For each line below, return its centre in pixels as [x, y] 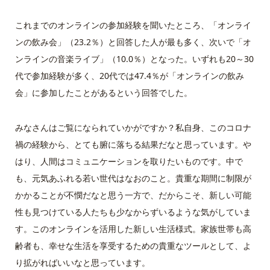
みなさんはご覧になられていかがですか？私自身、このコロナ [133, 127]
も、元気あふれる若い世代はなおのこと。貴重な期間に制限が [133, 178]
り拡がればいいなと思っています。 [82, 262]
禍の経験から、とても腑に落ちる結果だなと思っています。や [133, 144]
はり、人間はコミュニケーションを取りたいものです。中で [129, 161]
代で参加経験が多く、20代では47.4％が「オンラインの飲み [129, 75]
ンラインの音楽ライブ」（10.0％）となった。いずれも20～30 [134, 58]
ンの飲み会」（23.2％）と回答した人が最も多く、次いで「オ [133, 42]
